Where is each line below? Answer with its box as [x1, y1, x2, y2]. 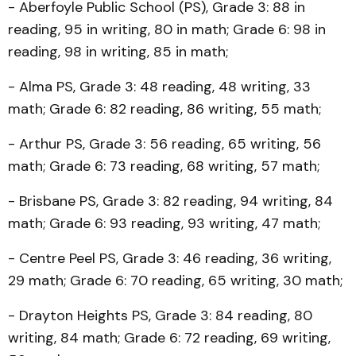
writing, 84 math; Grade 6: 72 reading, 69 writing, [8, 328, 331, 347]
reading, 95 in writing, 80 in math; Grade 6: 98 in [8, 20, 326, 39]
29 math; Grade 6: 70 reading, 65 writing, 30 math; [8, 271, 342, 290]
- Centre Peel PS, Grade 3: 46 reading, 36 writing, [8, 249, 331, 268]
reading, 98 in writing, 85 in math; [8, 42, 228, 61]
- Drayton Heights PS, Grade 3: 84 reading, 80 [8, 306, 312, 325]
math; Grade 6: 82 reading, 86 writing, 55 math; [8, 99, 321, 118]
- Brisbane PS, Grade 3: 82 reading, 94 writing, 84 [8, 192, 333, 211]
